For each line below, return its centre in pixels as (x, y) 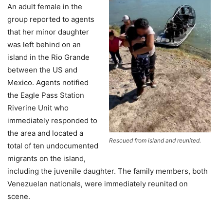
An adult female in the (45, 6)
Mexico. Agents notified (48, 82)
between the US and (42, 70)
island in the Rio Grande (48, 57)
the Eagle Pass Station (46, 95)
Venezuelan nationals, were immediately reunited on (98, 183)
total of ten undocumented (53, 145)
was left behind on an (44, 44)
